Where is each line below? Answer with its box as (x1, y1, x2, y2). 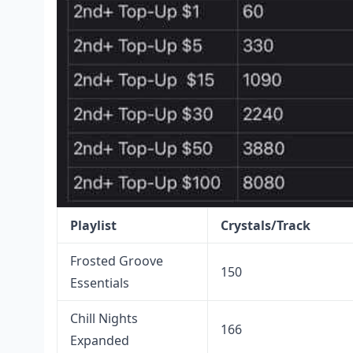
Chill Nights (70, 310, 138, 328)
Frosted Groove (70, 252, 163, 270)
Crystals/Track (221, 217, 310, 235)
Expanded (70, 332, 129, 350)
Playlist (70, 217, 117, 235)
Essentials (70, 274, 129, 292)
